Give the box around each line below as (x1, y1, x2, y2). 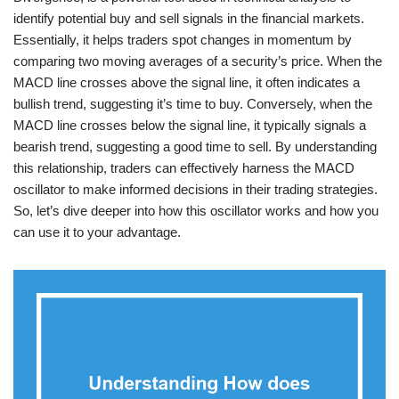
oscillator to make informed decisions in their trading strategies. (13, 182, 378, 197)
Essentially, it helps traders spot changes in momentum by (13, 32, 352, 47)
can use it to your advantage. (13, 224, 181, 240)
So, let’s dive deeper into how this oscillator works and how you (13, 203, 379, 218)
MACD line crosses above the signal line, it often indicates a (13, 75, 360, 90)
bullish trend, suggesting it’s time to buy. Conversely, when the (13, 96, 372, 111)
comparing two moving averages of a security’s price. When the (13, 53, 382, 69)
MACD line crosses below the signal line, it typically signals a (13, 118, 366, 133)
